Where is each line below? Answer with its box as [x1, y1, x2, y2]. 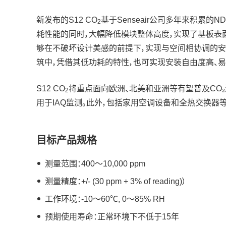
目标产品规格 [36, 135, 97, 146]
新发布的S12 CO [36, 16, 97, 24]
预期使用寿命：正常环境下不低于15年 [45, 212, 179, 221]
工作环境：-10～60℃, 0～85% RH [45, 195, 165, 203]
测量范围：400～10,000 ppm [45, 159, 145, 168]
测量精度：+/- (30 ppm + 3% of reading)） [45, 177, 186, 186]
